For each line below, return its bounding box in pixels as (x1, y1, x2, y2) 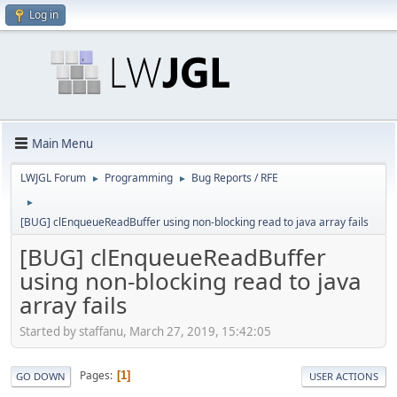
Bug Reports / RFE (191, 170, 278, 185)
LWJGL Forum (20, 170, 86, 185)
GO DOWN (16, 369, 66, 383)
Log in (29, 7, 58, 22)
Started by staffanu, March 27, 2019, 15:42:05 (19, 323, 271, 339)
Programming (105, 170, 173, 185)
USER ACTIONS (309, 369, 378, 383)
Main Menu (32, 135, 93, 152)
